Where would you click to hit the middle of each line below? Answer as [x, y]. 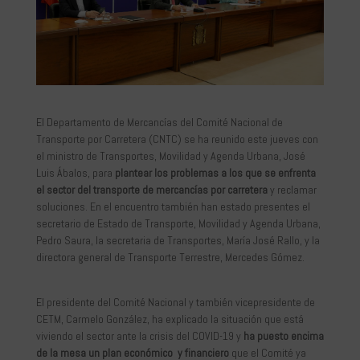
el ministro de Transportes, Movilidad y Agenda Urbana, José [170, 155]
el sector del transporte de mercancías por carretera [151, 189]
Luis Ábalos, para [75, 172]
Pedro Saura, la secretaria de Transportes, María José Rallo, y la [178, 240]
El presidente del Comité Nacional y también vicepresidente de [175, 302]
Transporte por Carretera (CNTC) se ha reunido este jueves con [177, 139]
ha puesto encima [283, 335]
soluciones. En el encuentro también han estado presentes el [173, 206]
